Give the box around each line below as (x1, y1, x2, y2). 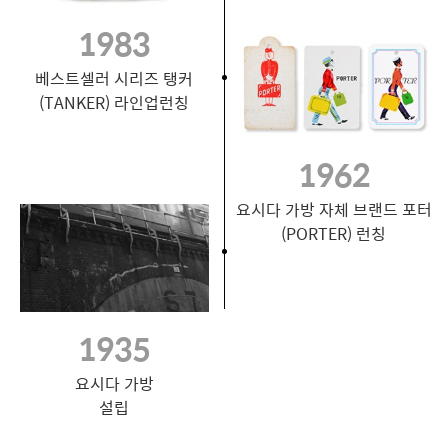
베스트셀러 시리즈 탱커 (35, 65, 194, 91)
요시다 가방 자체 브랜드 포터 (235, 197, 432, 223)
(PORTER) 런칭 (281, 221, 387, 247)
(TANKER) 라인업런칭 (39, 89, 190, 115)
